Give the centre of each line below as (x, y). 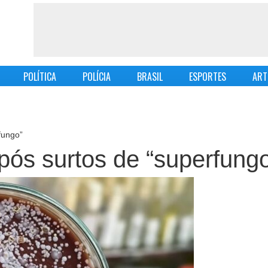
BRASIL (150, 77)
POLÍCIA (96, 77)
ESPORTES (207, 77)
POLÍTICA (39, 77)
